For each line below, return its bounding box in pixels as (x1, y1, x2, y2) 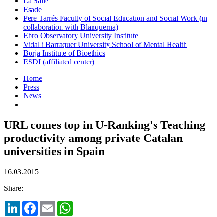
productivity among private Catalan (4, 131, 183, 144)
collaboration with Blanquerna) (23, 22, 118, 31)
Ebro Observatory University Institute (23, 31, 138, 40)
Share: (4, 184, 23, 192)
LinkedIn (20, 200, 48, 208)
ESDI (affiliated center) (23, 57, 94, 66)
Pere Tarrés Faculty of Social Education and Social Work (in (23, 14, 207, 22)
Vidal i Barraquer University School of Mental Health (23, 40, 187, 48)
